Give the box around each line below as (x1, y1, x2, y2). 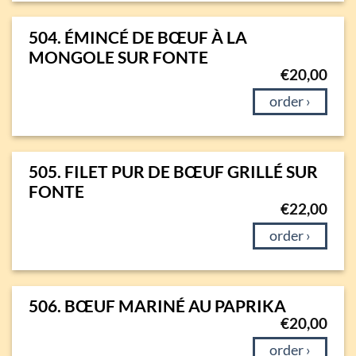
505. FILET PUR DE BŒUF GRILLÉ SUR (28, 161, 318, 181)
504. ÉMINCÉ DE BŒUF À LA (28, 26, 247, 47)
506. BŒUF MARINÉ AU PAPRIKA (28, 296, 286, 316)
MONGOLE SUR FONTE (28, 46, 208, 67)
